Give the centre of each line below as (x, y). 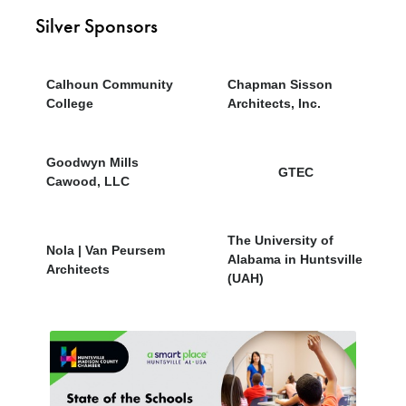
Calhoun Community (110, 85)
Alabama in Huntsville (295, 260)
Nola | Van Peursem (106, 250)
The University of (280, 241)
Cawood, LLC (88, 182)
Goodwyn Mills (92, 163)
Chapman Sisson (280, 85)
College (70, 104)
